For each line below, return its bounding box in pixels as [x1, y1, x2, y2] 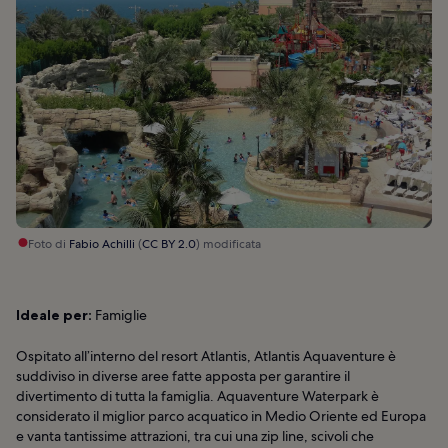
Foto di [28, 235, 69, 252]
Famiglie [92, 305, 147, 324]
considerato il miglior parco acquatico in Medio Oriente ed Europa [16, 406, 426, 425]
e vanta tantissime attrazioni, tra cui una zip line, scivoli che [16, 426, 374, 445]
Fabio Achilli [69, 235, 135, 252]
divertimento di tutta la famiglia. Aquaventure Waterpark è [16, 386, 379, 405]
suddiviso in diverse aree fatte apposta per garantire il [16, 366, 350, 385]
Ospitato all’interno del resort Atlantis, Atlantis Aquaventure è [16, 346, 396, 365]
